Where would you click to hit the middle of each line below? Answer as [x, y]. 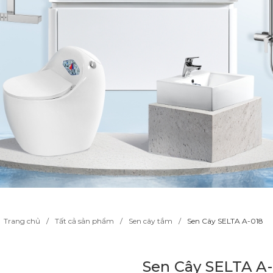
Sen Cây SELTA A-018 [225, 221]
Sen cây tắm [151, 221]
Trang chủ [22, 221]
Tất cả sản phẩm [84, 221]
